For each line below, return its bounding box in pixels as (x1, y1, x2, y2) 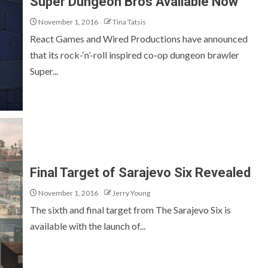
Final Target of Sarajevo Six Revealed (30, 165, 251, 180)
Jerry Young (112, 188, 150, 197)
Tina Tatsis (112, 17, 146, 26)
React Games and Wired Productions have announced (30, 33, 248, 44)
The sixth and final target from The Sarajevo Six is (30, 203, 231, 215)
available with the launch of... (30, 220, 145, 232)
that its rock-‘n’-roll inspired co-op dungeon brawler (30, 49, 239, 60)
